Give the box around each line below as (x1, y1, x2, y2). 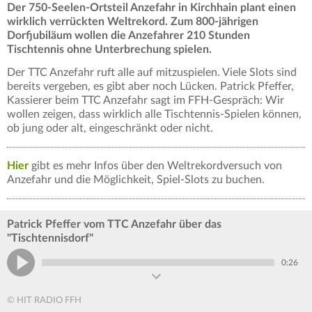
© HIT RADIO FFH (7, 296, 81, 306)
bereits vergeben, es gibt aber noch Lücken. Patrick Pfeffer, (7, 81, 294, 93)
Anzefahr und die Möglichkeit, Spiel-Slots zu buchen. (7, 174, 267, 186)
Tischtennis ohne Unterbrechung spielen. (7, 44, 212, 56)
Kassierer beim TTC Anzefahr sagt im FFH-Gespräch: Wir (7, 95, 284, 107)
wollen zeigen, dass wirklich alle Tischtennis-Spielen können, (7, 109, 302, 120)
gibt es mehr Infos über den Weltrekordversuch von (31, 160, 282, 172)
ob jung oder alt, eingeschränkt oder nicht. (7, 123, 216, 134)
